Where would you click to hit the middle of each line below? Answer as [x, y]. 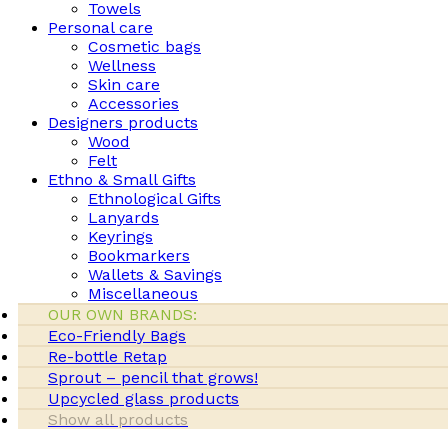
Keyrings [120, 236]
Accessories [133, 103]
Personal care [100, 27]
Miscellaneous [143, 293]
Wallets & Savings [155, 274]
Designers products [123, 122]
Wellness [122, 65]
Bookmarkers [139, 255]
